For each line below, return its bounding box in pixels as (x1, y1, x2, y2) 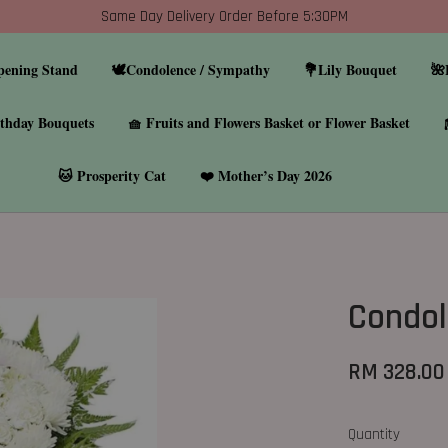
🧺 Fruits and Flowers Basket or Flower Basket (127, 112, 410, 133)
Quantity (348, 425, 401, 444)
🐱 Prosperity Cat (58, 165, 167, 186)
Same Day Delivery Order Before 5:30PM (100, 7, 348, 26)
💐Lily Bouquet (304, 59, 398, 80)
